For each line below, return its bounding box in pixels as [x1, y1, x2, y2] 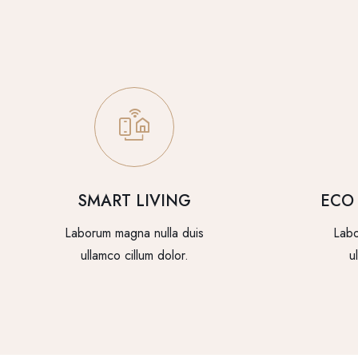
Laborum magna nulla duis [65, 223, 204, 242]
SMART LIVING [78, 189, 191, 213]
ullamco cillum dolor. [80, 245, 189, 265]
